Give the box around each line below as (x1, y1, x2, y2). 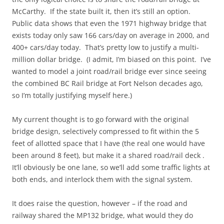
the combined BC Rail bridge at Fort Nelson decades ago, (12, 78, 203, 88)
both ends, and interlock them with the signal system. (12, 174, 192, 184)
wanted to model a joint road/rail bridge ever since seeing (12, 66, 206, 76)
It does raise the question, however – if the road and (12, 198, 187, 208)
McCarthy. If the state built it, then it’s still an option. (12, 6, 192, 16)
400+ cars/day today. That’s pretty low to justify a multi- (12, 42, 199, 52)
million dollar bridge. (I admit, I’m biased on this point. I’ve (12, 54, 211, 64)
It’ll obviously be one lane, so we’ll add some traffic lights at (12, 162, 210, 172)
